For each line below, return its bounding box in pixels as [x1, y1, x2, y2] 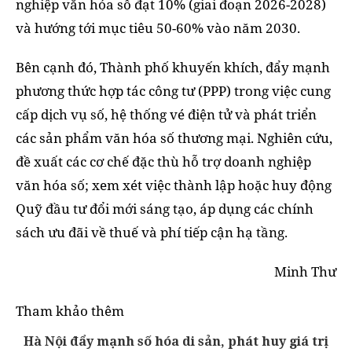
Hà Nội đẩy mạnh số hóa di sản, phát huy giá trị [24, 332, 328, 350]
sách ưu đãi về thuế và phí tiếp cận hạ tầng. [16, 223, 288, 242]
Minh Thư [274, 262, 336, 281]
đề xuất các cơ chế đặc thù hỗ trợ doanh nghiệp [16, 152, 311, 171]
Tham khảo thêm [16, 302, 124, 321]
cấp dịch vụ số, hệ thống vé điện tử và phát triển [16, 105, 317, 124]
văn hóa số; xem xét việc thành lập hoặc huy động [16, 176, 332, 195]
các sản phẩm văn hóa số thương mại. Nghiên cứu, [16, 129, 332, 148]
